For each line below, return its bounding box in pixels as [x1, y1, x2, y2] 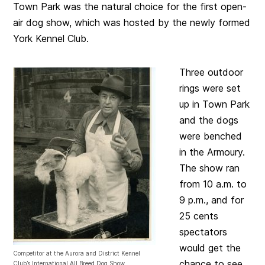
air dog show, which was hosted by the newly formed [13, 17, 251, 29]
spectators [179, 226, 228, 238]
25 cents [179, 210, 219, 222]
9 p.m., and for [179, 194, 244, 206]
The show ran [179, 162, 240, 174]
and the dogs [179, 114, 239, 127]
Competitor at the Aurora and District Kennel [13, 250, 141, 257]
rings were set [179, 82, 241, 95]
